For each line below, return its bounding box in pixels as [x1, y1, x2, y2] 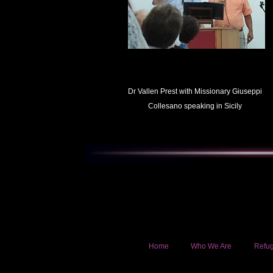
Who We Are [191, 242, 232, 250]
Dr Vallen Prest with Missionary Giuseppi [128, 87, 262, 96]
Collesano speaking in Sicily [148, 102, 242, 110]
